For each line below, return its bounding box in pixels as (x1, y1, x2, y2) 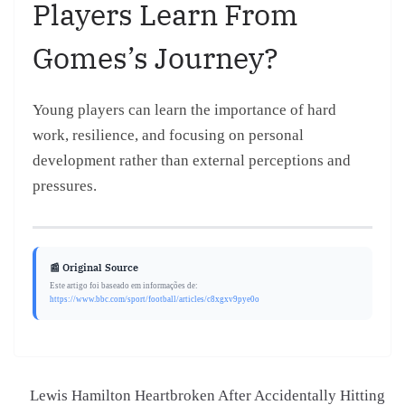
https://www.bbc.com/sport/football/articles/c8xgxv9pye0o (50, 295, 259, 305)
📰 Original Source (50, 261, 138, 275)
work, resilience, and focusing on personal (33, 127, 304, 145)
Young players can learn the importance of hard (33, 101, 336, 119)
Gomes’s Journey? (33, 39, 278, 78)
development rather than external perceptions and (33, 152, 351, 170)
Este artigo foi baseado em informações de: (50, 281, 198, 291)
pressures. (33, 177, 97, 195)
